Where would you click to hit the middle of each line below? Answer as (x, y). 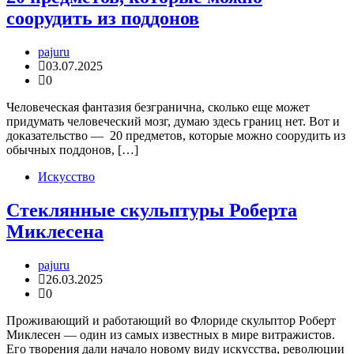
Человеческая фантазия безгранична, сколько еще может (158, 107)
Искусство (66, 177)
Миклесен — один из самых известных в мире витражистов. (171, 335)
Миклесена (55, 232)
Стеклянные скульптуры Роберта (152, 211)
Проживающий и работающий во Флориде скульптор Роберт (171, 321)
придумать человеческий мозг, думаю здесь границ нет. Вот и (173, 122)
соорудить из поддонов (103, 19)
